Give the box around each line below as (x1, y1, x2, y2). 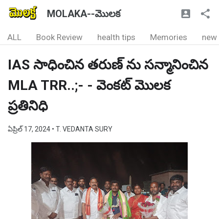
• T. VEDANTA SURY (52, 125, 112, 133)
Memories (150, 32, 187, 42)
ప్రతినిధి (8, 98, 48, 114)
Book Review (36, 32, 83, 42)
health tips (97, 32, 135, 42)
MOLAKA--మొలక (47, 8, 120, 20)
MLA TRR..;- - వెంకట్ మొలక (8, 77, 171, 93)
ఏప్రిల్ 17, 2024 (8, 125, 52, 133)
